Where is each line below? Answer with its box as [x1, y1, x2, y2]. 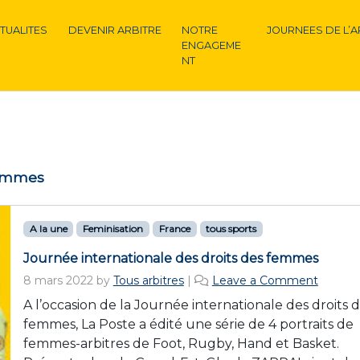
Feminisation [83, 223, 144, 235]
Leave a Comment [211, 273, 318, 288]
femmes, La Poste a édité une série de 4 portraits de [22, 317, 354, 332]
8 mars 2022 [22, 273, 93, 288]
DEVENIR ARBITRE [67, 24, 162, 36]
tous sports [206, 223, 257, 235]
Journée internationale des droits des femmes [22, 251, 318, 266]
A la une [29, 223, 67, 235]
